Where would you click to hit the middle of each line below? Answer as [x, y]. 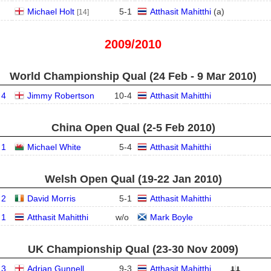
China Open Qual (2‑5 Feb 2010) [133, 128]
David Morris [51, 198]
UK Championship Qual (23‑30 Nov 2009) [133, 249]
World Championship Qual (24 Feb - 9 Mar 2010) [133, 76]
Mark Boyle [171, 217]
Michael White [54, 147]
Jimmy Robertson [60, 96]
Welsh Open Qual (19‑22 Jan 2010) [133, 179]
